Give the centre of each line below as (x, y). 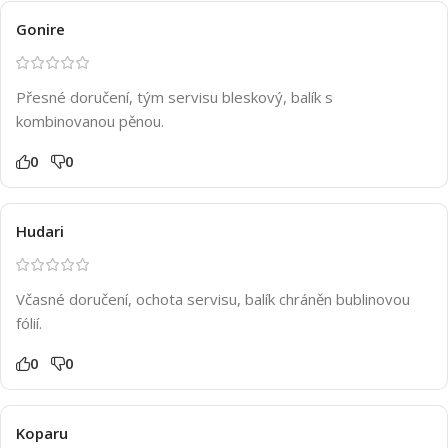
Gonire (40, 28)
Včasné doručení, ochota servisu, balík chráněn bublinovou (213, 298)
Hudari (40, 230)
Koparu (42, 432)
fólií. (29, 322)
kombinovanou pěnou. (90, 120)
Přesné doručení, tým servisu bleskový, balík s (174, 96)
